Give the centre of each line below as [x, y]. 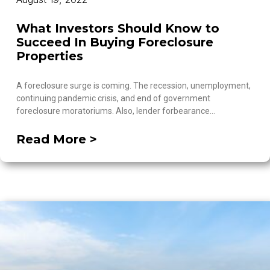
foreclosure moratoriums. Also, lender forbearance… [116, 111]
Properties [50, 56]
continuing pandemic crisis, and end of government [113, 98]
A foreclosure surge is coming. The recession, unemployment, [133, 86]
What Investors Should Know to [118, 28]
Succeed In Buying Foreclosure [115, 42]
